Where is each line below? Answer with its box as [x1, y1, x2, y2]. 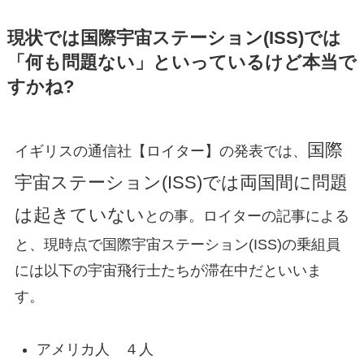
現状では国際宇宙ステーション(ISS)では [6, 28, 341, 48]
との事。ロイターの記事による [144, 207, 349, 224]
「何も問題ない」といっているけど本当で [6, 52, 357, 72]
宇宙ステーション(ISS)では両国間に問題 [14, 171, 348, 193]
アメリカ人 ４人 [36, 340, 154, 357]
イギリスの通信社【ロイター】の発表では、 [14, 142, 307, 159]
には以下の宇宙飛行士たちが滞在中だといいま [14, 262, 322, 279]
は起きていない [14, 204, 145, 225]
